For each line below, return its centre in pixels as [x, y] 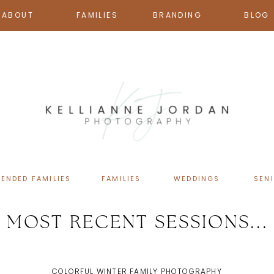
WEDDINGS [197, 179]
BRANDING [177, 15]
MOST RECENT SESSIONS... [137, 223]
